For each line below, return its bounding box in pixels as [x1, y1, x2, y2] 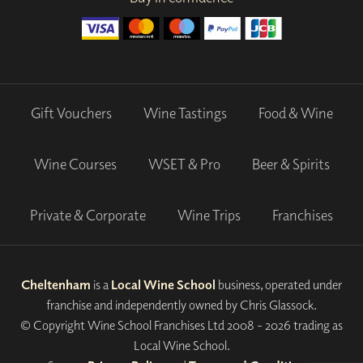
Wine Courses [33, 155, 117, 174]
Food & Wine [258, 104, 333, 123]
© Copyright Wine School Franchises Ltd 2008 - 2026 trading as [20, 316, 343, 333]
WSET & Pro [147, 155, 220, 174]
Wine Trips [177, 206, 241, 225]
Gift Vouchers [30, 104, 112, 123]
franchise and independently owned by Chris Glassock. [46, 296, 317, 313]
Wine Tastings [143, 104, 227, 123]
